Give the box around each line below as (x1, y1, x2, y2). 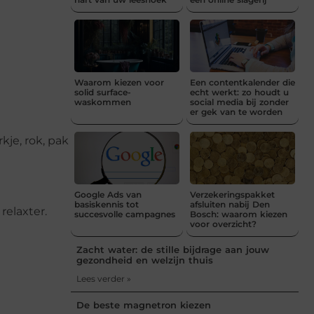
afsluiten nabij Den (190, 198, 270, 210)
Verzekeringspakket (190, 189, 275, 200)
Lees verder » (76, 273, 131, 284)
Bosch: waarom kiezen (190, 208, 287, 219)
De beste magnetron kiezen (76, 299, 211, 310)
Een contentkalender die (190, 76, 295, 88)
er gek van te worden (190, 106, 282, 117)
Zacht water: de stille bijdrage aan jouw (76, 243, 269, 255)
